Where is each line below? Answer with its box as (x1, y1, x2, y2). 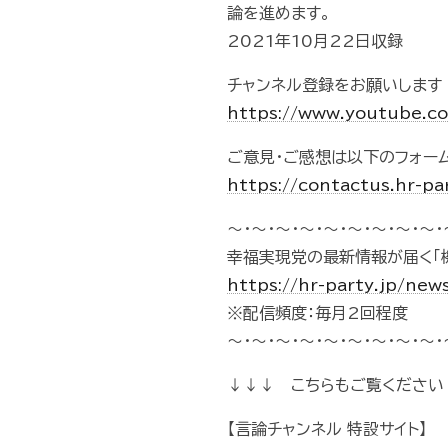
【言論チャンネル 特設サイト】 (227, 421, 427, 437)
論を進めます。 (227, 5, 331, 21)
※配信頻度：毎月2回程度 (227, 305, 408, 321)
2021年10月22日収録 (227, 33, 403, 49)
